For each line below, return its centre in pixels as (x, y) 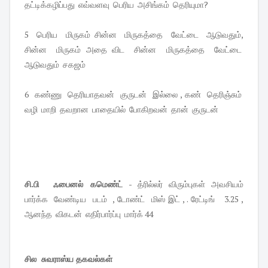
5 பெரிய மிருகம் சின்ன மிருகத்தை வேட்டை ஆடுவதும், (134, 35)
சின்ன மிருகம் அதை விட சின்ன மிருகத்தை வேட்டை (134, 50)
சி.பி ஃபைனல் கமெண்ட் (74, 184)
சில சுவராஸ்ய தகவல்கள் (70, 259)
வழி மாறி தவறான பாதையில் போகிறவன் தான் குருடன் (122, 109)
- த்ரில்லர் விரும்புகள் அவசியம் (183, 184)
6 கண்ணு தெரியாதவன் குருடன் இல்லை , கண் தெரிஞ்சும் (134, 95)
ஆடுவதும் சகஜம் (55, 65)
